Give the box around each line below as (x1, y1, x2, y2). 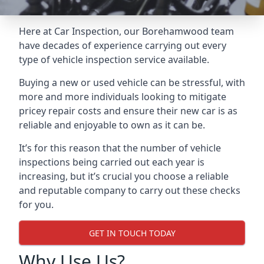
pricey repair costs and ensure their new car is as (19, 104, 237, 117)
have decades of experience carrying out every (19, 39, 226, 52)
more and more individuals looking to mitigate (19, 90, 226, 103)
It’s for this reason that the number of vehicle (19, 141, 221, 154)
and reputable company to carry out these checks (19, 184, 240, 197)
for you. (19, 198, 54, 211)
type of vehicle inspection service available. (19, 53, 209, 66)
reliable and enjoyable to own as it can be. (19, 118, 205, 131)
